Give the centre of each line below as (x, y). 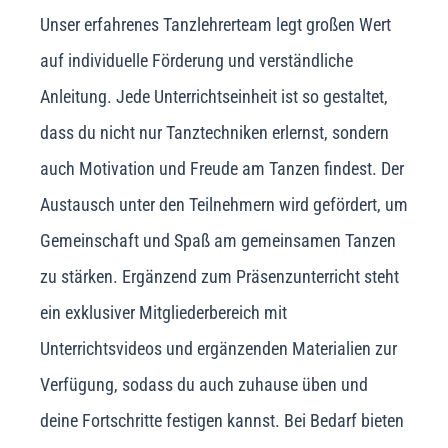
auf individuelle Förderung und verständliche (196, 61)
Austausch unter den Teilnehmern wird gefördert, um (224, 205)
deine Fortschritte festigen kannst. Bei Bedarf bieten (222, 421)
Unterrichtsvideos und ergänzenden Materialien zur (218, 349)
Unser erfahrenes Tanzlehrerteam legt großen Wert (215, 25)
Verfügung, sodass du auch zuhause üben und (204, 385)
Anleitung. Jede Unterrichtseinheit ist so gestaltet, (214, 97)
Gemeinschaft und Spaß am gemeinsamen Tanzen (218, 241)
